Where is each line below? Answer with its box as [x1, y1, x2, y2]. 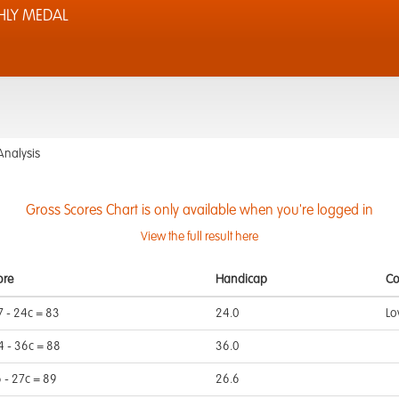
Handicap [216, 273, 267, 286]
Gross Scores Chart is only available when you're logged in [26, 204, 373, 218]
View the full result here [141, 231, 258, 243]
